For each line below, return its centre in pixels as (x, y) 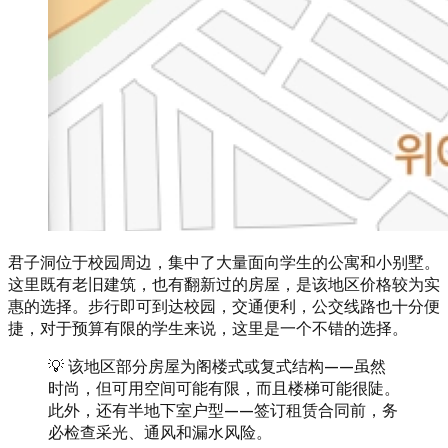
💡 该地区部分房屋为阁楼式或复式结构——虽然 (217, 366)
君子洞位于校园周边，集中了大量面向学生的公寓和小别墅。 (224, 262)
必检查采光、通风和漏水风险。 (160, 432)
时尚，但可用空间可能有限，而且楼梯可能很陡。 (224, 388)
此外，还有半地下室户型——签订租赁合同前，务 (223, 410)
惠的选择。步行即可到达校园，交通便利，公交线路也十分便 (224, 306)
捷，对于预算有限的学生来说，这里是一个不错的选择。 (208, 328)
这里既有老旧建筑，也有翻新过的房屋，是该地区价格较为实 (224, 284)
